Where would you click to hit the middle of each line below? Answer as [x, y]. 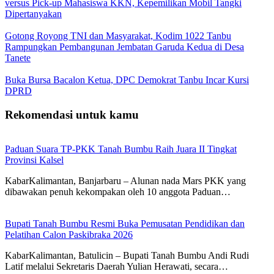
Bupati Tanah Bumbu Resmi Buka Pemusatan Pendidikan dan [125, 224]
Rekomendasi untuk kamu [72, 114]
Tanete [18, 57]
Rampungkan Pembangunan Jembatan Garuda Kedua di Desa [124, 46]
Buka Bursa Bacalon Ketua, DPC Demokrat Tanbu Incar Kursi [127, 80]
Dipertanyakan [33, 13]
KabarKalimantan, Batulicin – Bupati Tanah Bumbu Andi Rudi [127, 256]
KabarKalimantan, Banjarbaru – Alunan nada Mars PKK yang [125, 181]
